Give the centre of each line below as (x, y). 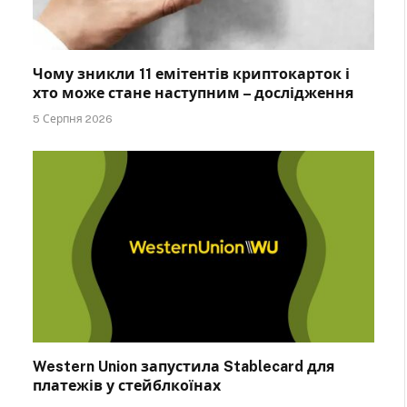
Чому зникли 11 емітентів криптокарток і (191, 74)
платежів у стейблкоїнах (127, 386)
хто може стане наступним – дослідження (193, 93)
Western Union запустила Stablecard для (184, 367)
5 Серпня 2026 (73, 119)
